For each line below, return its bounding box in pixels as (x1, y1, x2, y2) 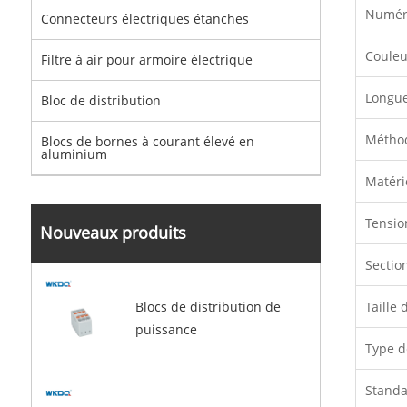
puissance (134, 320, 197, 338)
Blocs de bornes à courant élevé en (40, 133, 254, 150)
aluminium (40, 145, 107, 163)
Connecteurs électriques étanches (40, 10, 249, 27)
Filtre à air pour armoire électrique (40, 51, 253, 68)
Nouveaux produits (39, 222, 186, 243)
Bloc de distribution (40, 92, 161, 109)
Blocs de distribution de (134, 297, 281, 315)
